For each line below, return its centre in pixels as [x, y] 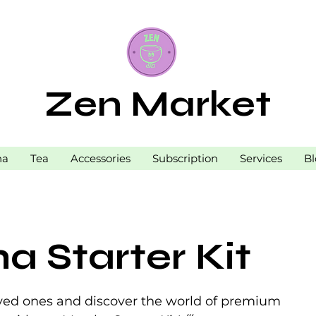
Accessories [100, 158]
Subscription [185, 158]
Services [261, 158]
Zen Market [157, 104]
